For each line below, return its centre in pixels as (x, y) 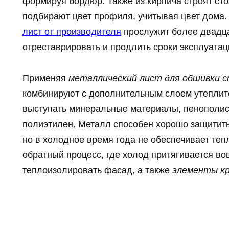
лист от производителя (72, 32)
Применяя (45, 78)
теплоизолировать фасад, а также (97, 170)
